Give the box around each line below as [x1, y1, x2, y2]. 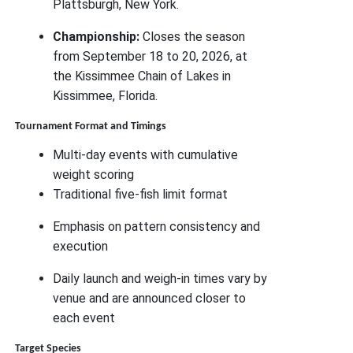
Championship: [53, 28, 140, 44]
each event [53, 310, 116, 325]
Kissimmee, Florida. [53, 87, 158, 103]
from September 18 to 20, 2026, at [53, 48, 248, 64]
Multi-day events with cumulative [53, 147, 239, 162]
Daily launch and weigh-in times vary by [53, 270, 268, 286]
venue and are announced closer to [53, 290, 247, 306]
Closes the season [139, 28, 246, 44]
